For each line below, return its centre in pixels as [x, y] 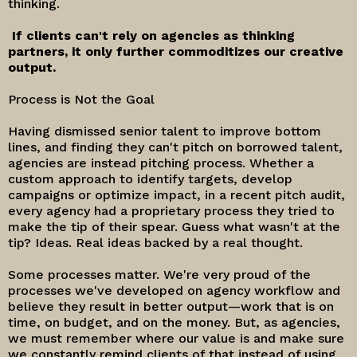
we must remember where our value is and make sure [176, 338]
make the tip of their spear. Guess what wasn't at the [174, 227]
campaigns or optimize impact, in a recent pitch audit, [177, 195]
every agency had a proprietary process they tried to [171, 211]
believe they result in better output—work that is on [171, 306]
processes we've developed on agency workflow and [174, 290]
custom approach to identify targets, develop [150, 179]
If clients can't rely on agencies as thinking [153, 35]
